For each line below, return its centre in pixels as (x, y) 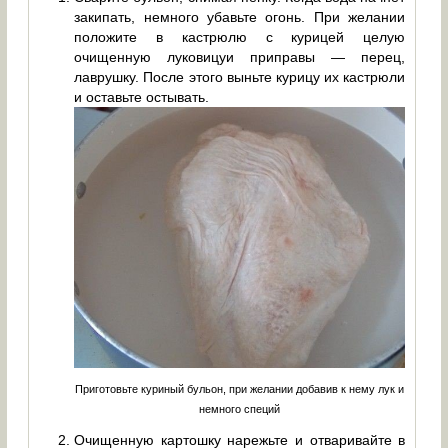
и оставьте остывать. (142, 96)
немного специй (240, 409)
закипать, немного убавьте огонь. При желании (240, 16)
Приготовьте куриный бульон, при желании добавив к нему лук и (240, 389)
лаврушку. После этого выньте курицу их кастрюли (240, 76)
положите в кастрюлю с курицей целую (240, 36)
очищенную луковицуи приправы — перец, (240, 56)
